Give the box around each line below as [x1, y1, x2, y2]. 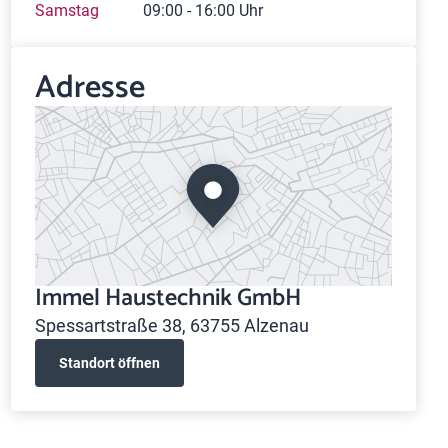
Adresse [34, 62, 145, 114]
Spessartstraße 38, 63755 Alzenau [34, 315, 309, 336]
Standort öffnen [58, 354, 160, 371]
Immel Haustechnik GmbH [34, 279, 301, 318]
